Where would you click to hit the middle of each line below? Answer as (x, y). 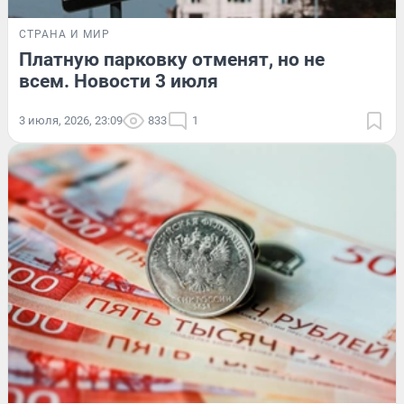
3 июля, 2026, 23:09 (71, 121)
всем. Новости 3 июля (119, 82)
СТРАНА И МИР (64, 35)
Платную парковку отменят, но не (172, 60)
